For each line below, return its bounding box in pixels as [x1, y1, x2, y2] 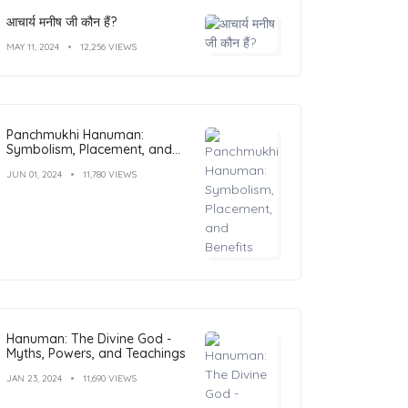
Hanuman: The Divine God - [6, 330, 171, 347]
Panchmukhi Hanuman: [6, 126, 144, 143]
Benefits [6, 155, 56, 172]
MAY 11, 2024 [6, 40, 59, 53]
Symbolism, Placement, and [6, 140, 172, 158]
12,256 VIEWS [80, 40, 137, 53]
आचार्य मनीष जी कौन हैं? [6, 13, 117, 30]
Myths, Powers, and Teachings [6, 344, 186, 362]
